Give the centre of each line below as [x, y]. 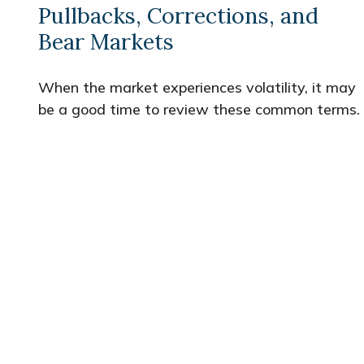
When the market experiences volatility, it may [197, 87]
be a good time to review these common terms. [199, 109]
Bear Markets [106, 41]
